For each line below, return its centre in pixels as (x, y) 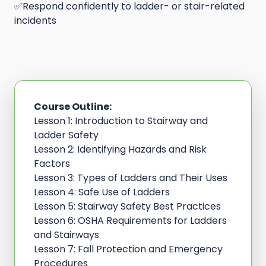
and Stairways (66, 235)
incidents (35, 21)
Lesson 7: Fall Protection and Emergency (128, 249)
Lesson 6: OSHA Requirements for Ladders (130, 221)
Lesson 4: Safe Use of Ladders (102, 192)
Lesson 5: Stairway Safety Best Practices (127, 207)
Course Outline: (73, 107)
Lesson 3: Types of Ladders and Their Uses (131, 178)
